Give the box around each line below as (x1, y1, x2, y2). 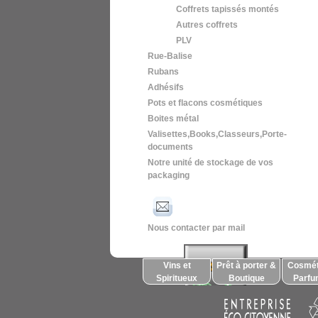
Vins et (163, 261, 191, 270)
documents (148, 142, 193, 152)
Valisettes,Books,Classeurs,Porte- (148, 129, 287, 139)
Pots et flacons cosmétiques (148, 98, 263, 108)
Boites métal (148, 114, 199, 124)
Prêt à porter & (216, 261, 276, 270)
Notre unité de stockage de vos (148, 158, 273, 168)
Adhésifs (148, 82, 184, 92)
